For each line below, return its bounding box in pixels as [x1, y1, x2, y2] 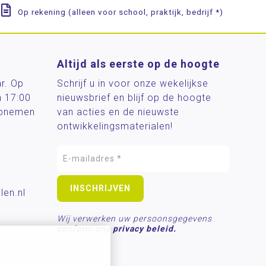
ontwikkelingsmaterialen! [57, 121, 173, 132]
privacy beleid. [113, 224, 176, 233]
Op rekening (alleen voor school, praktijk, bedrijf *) [18, 7, 223, 17]
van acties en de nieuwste [57, 106, 179, 118]
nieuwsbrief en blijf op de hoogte [57, 92, 211, 103]
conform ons [57, 224, 113, 233]
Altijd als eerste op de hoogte [57, 58, 220, 70]
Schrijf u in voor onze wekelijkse [57, 78, 208, 89]
